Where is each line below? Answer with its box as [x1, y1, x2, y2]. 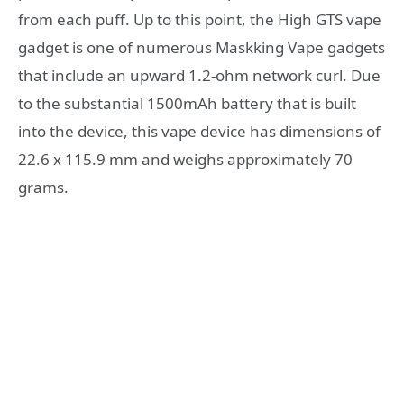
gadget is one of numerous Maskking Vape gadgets [18, 36, 385, 58]
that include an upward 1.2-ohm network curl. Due [18, 64, 381, 86]
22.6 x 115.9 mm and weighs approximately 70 [18, 148, 353, 170]
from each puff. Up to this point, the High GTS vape [18, 8, 381, 30]
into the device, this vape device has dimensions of [18, 120, 381, 142]
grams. [18, 176, 69, 197]
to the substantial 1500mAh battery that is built [18, 92, 356, 114]
